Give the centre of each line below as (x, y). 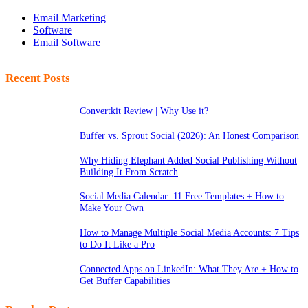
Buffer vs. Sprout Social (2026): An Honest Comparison (189, 136)
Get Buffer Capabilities (125, 280)
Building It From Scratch (129, 172)
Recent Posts (38, 78)
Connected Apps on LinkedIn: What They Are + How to (189, 268)
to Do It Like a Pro (117, 244)
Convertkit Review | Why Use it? (144, 111)
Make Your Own (112, 208)
